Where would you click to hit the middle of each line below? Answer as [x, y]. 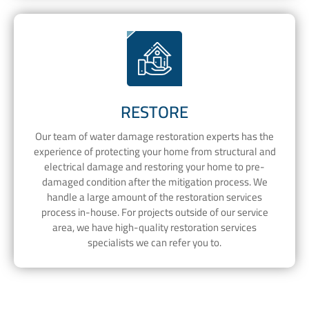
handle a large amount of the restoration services [154, 197]
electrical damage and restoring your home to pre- [154, 167]
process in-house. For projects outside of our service [154, 212]
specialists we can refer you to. [154, 243]
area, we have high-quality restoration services [154, 228]
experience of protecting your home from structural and [154, 152]
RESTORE [154, 112]
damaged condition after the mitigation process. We [154, 182]
